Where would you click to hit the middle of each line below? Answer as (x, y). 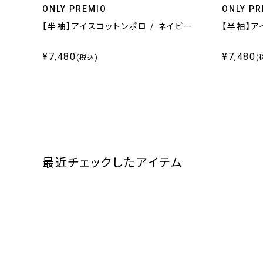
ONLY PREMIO (75, 9)
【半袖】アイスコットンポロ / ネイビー (118, 26)
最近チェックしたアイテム (113, 163)
